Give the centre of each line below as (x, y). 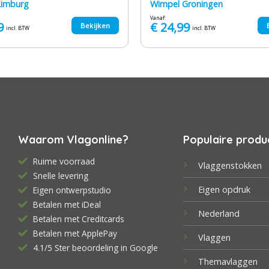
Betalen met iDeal (67, 205)
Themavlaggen (228, 262)
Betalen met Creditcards (79, 219)
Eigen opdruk (224, 190)
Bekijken (95, 25)
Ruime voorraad (64, 162)
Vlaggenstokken (230, 166)
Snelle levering (61, 176)
